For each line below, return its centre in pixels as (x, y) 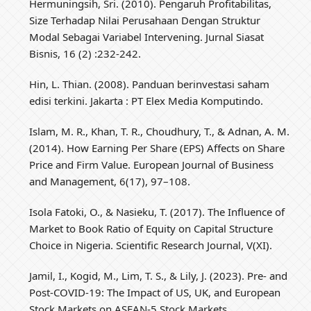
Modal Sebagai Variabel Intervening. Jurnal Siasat (147, 36)
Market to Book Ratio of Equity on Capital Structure (151, 228)
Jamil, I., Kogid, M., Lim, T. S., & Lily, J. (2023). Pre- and (159, 275)
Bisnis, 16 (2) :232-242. (85, 53)
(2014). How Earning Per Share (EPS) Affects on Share (157, 148)
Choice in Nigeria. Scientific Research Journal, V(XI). (151, 245)
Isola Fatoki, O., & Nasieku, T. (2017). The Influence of (157, 211)
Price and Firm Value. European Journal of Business (152, 164)
